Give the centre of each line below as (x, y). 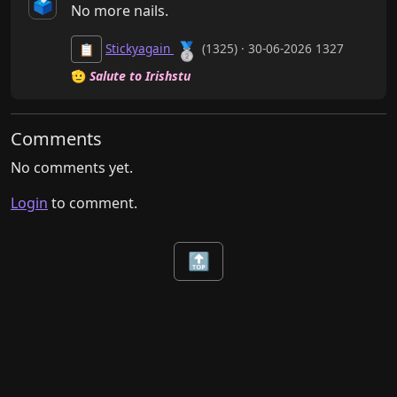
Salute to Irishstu (140, 76)
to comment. (93, 203)
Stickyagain (140, 49)
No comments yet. (72, 168)
